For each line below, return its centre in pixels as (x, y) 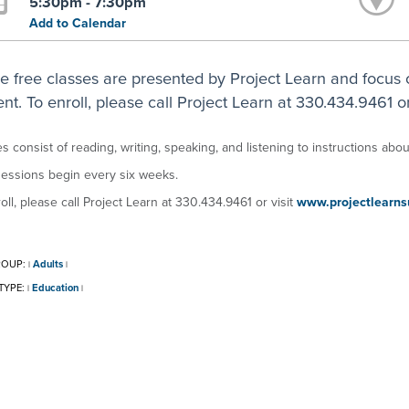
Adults (47, 263)
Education (55, 287)
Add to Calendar (78, 23)
